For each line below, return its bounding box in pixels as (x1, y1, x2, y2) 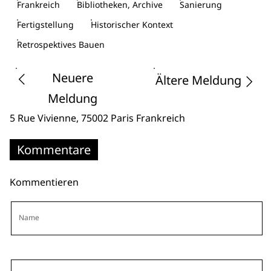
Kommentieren (10, 175, 79, 189)
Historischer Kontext (91, 19, 173, 31)
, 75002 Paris (76, 111, 136, 125)
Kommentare (17, 142, 91, 158)
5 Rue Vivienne (10, 111, 76, 125)
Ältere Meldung (155, 72, 241, 89)
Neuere (52, 70, 93, 87)
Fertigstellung (17, 19, 74, 31)
